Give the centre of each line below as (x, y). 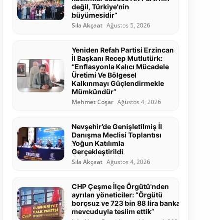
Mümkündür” (94, 92)
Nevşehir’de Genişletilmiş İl (117, 127)
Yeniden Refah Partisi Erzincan (123, 50)
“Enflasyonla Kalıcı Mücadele (120, 67)
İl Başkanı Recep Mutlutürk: (117, 58)
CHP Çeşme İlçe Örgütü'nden (120, 187)
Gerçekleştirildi (97, 152)
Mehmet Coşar (92, 102)
